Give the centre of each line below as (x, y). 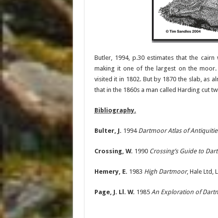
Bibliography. (115, 110)
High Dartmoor (165, 172)
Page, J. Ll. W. (114, 192)
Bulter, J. (108, 131)
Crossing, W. (113, 151)
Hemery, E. (111, 172)
